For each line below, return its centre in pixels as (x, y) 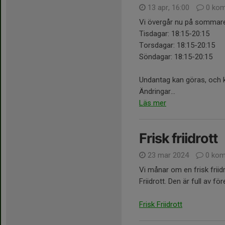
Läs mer (153, 103)
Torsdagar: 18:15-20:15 (177, 45)
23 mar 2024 (168, 155)
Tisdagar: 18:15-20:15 (175, 34)
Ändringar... (157, 92)
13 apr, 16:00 (168, 8)
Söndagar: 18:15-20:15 (176, 57)
